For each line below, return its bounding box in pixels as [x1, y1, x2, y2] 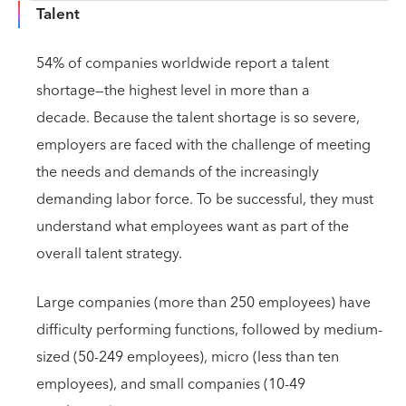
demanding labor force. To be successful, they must [36, 187, 373, 212]
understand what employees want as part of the [36, 214, 349, 239]
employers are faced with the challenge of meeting [36, 132, 371, 158]
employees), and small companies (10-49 [36, 372, 305, 397]
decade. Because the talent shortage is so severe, [36, 105, 360, 130]
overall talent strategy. [36, 241, 182, 266]
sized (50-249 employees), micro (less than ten [36, 344, 339, 370]
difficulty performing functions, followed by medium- [36, 317, 382, 343]
